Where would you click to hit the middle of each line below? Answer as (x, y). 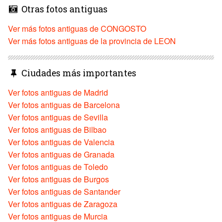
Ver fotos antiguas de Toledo (58, 167)
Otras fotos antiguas (63, 9)
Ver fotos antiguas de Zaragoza (63, 204)
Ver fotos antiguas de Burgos (58, 179)
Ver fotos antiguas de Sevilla (58, 117)
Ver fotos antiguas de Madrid (58, 93)
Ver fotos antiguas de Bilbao (57, 130)
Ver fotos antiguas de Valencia (61, 142)
